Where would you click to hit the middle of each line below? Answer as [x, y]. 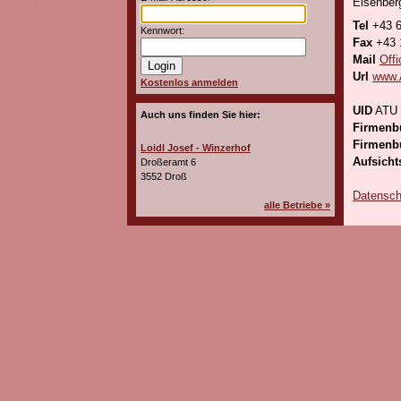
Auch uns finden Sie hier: [200, 115]
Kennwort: [162, 30]
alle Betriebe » [297, 205]
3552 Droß [164, 176]
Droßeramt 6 [168, 162]
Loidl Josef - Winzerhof [196, 148]
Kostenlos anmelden [189, 82]
